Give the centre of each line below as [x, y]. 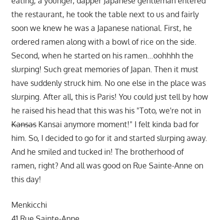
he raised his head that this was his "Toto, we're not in [106, 110]
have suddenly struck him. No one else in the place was [108, 83]
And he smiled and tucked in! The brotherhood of [97, 151]
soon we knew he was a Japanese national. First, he [101, 28]
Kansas [24, 124]
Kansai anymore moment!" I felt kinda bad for [117, 124]
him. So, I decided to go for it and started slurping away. [109, 138]
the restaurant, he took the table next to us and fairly [105, 14]
